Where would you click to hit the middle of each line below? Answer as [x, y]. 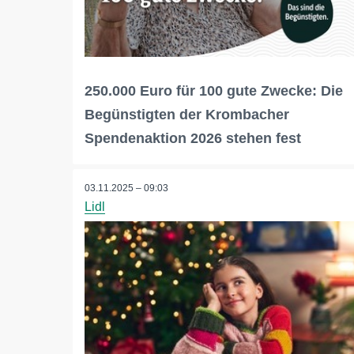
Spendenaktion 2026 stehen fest [193, 139]
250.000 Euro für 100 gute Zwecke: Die [214, 91]
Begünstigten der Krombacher [187, 115]
